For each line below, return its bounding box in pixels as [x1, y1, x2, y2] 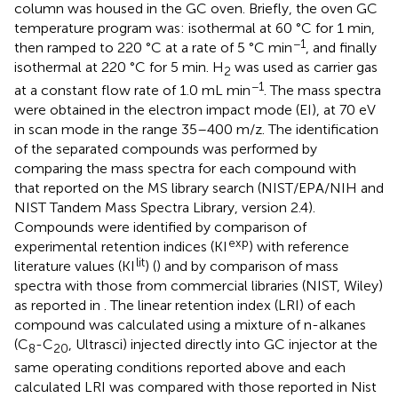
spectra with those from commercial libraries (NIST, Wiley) [14, 277, 383, 295]
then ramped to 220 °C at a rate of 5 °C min [14, 38, 292, 56]
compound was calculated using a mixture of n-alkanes [14, 316, 366, 334]
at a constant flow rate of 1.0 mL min [14, 82, 251, 99]
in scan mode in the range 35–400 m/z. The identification [14, 121, 378, 139]
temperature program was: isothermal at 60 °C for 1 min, [14, 19, 375, 36]
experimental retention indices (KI [14, 238, 227, 256]
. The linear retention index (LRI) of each [104, 297, 355, 314]
